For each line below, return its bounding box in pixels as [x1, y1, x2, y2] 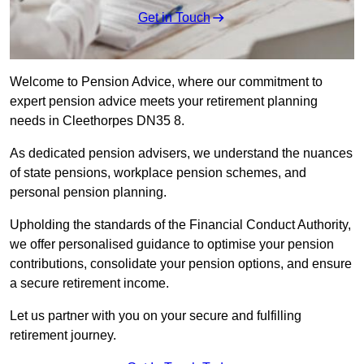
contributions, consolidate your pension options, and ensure [10, 257, 352, 271]
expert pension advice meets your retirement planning [10, 94, 318, 109]
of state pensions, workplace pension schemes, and [10, 166, 306, 180]
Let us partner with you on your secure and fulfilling [10, 309, 301, 323]
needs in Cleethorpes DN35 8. [10, 114, 188, 128]
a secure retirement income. [10, 276, 172, 291]
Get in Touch [137, 11, 210, 25]
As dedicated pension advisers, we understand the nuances [10, 146, 353, 161]
